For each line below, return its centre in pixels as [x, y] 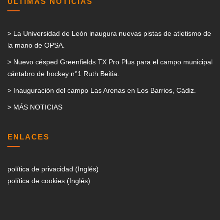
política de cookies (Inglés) [49, 181]
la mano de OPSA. [36, 45]
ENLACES [28, 137]
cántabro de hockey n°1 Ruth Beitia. [63, 74]
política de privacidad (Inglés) [53, 169]
